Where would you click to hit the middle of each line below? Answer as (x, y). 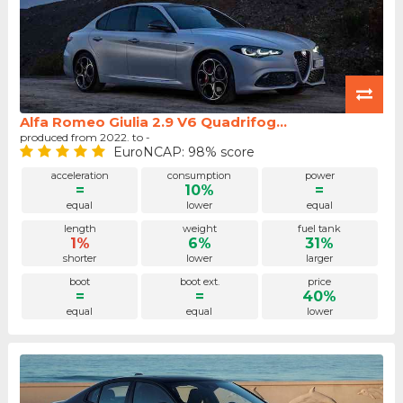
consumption (200, 176)
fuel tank (320, 229)
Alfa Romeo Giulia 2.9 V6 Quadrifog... (153, 122)
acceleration (80, 176)
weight (199, 229)
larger (320, 259)
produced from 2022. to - (85, 137)
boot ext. (199, 282)
